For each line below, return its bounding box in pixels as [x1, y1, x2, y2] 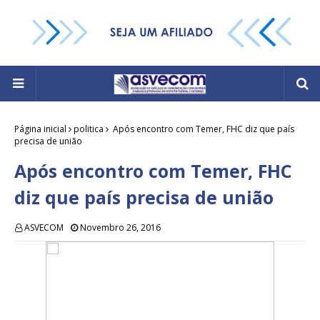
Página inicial [14, 123, 66, 136]
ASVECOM [24, 221, 64, 234]
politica [74, 123, 104, 136]
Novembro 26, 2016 [80, 221, 161, 234]
